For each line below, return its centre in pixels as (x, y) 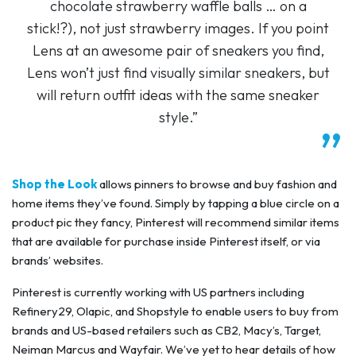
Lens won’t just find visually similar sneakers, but (178, 72)
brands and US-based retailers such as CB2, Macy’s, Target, (166, 330)
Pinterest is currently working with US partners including (158, 292)
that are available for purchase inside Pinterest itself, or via (166, 241)
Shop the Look (54, 184)
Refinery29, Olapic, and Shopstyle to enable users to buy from (175, 311)
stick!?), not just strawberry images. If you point (178, 28)
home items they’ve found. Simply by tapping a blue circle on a (176, 203)
